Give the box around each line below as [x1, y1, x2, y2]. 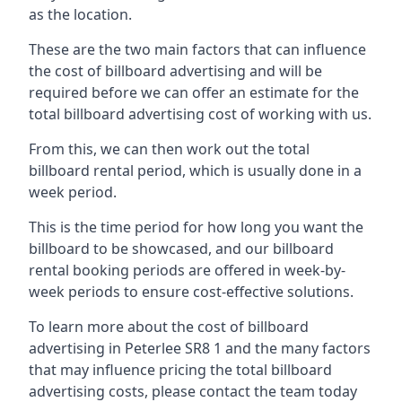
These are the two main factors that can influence [29, 39, 366, 59]
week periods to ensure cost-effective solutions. [29, 281, 354, 301]
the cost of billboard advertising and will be [29, 60, 322, 81]
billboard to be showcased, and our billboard [29, 238, 334, 258]
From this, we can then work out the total [29, 138, 310, 159]
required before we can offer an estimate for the [29, 82, 359, 102]
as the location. [29, 4, 132, 24]
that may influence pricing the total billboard [29, 359, 332, 380]
